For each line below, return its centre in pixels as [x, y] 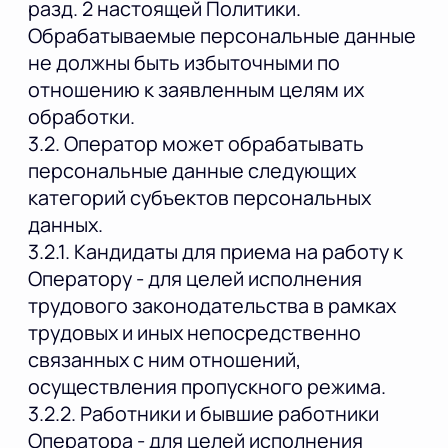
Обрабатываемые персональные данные [222, 35]
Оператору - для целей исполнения [195, 278]
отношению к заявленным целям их [196, 89]
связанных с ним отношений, [164, 359]
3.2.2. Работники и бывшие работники [203, 413]
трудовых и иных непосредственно [194, 332]
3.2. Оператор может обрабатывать [196, 143]
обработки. [81, 116]
